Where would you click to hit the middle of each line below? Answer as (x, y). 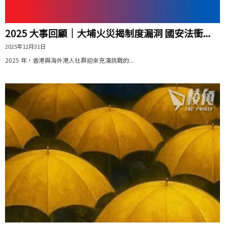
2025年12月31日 (25, 46)
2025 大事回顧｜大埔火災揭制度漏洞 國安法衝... (108, 33)
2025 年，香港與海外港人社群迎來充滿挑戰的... (69, 60)
